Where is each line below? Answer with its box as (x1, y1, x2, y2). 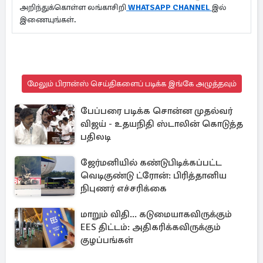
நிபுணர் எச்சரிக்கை (80, 183, 167, 195)
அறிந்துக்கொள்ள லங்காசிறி (19, 2, 126, 13)
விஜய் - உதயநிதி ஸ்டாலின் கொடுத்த (80, 118, 243, 130)
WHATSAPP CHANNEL (126, 2, 211, 13)
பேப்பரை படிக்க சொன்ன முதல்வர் (80, 105, 232, 117)
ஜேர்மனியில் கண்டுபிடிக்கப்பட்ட (80, 157, 222, 169)
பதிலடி (80, 131, 111, 143)
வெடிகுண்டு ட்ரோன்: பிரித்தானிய (80, 170, 227, 182)
